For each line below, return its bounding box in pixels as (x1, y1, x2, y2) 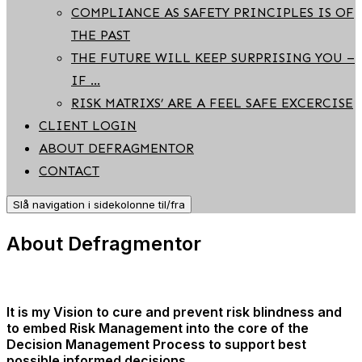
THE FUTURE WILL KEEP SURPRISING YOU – (71, 50, 355, 65)
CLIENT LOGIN (39, 118, 137, 133)
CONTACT (39, 163, 99, 179)
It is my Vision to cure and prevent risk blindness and (6, 303, 342, 320)
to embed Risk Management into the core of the (6, 319, 309, 336)
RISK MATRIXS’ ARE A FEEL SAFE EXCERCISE (71, 95, 353, 111)
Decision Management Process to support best (6, 335, 306, 352)
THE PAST (71, 27, 130, 43)
